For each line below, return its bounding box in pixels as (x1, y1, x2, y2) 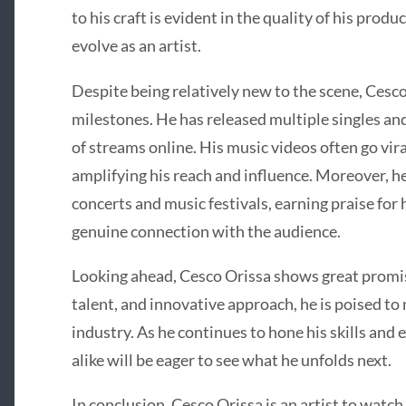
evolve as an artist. (71, 35, 201, 56)
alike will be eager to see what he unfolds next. (71, 349, 391, 370)
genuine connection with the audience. (71, 220, 341, 241)
